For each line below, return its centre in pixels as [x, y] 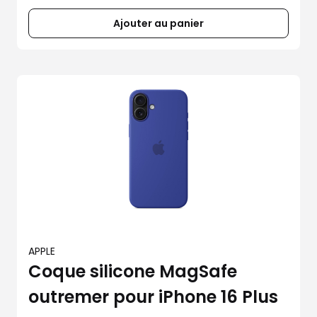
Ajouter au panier [158, 23]
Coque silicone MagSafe [133, 271]
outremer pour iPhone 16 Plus [153, 297]
